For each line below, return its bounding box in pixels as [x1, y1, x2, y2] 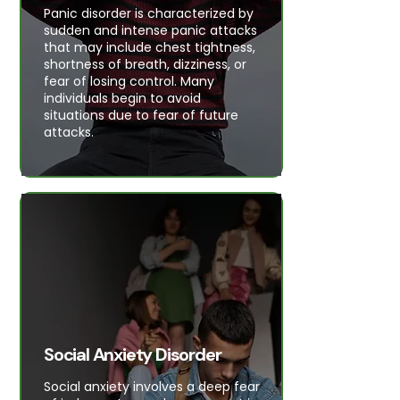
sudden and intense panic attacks [44, 21, 257, 39]
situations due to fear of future [44, 106, 238, 124]
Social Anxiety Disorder [44, 343, 221, 366]
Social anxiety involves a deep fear [44, 378, 260, 396]
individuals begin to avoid [44, 89, 201, 107]
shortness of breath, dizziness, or [44, 55, 246, 73]
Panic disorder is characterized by [44, 4, 254, 22]
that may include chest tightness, [44, 38, 255, 56]
